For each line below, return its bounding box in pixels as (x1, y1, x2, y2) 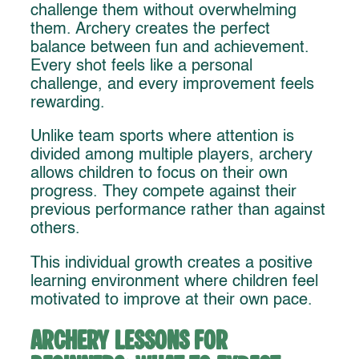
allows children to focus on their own (30, 166, 288, 183)
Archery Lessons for (30, 328, 228, 355)
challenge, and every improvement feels (30, 76, 314, 93)
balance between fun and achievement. (30, 39, 309, 56)
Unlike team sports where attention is (30, 129, 294, 146)
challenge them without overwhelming (30, 2, 296, 19)
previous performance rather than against (30, 203, 325, 220)
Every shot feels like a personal (30, 58, 252, 75)
